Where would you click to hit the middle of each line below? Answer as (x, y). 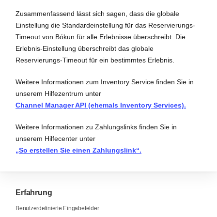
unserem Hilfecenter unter (55, 138)
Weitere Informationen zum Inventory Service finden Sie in (105, 82)
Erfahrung (34, 192)
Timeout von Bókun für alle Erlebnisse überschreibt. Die (101, 37)
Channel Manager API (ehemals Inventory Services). (101, 105)
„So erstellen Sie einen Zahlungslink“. (78, 150)
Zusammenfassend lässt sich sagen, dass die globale (97, 13)
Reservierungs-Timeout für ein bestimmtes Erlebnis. (95, 60)
